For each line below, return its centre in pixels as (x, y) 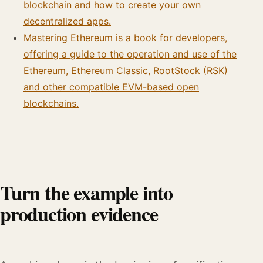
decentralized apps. (67, 21)
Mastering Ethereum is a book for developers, (125, 38)
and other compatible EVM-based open (111, 87)
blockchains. (51, 103)
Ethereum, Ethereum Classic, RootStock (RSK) (126, 70)
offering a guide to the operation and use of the (130, 54)
